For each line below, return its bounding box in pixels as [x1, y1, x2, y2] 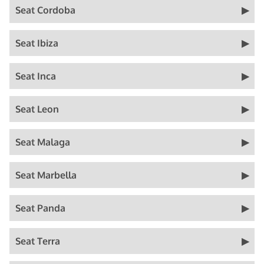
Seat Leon [15, 103, 59, 115]
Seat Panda [15, 202, 65, 214]
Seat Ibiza [15, 37, 58, 49]
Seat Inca [15, 70, 56, 82]
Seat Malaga [15, 136, 70, 148]
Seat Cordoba [15, 4, 75, 16]
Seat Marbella [15, 169, 77, 181]
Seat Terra [15, 235, 60, 247]
